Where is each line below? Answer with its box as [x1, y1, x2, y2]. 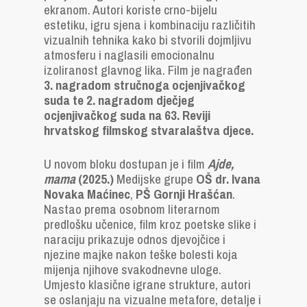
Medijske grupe [116, 170, 196, 188]
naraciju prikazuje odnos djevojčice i [44, 230, 225, 248]
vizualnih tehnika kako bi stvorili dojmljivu [44, 31, 251, 49]
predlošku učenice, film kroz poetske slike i [44, 215, 256, 233]
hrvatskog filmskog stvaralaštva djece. [44, 121, 254, 139]
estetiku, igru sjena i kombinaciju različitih [44, 16, 256, 34]
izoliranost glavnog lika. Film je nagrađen [44, 61, 252, 79]
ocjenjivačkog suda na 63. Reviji [44, 106, 210, 124]
